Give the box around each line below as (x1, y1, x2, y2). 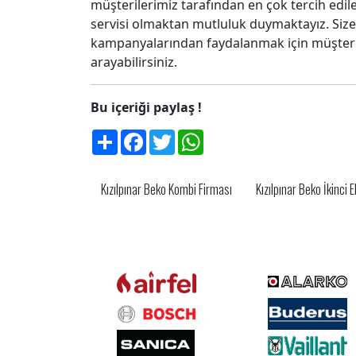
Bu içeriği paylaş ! (91, 99, 202, 116)
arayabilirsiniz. (91, 53, 177, 71)
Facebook (146, 127, 204, 145)
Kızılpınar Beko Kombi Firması (101, 180, 232, 199)
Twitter (175, 127, 218, 145)
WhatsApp (203, 127, 265, 145)
